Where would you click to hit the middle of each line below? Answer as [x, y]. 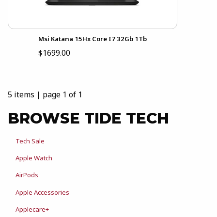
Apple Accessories [42, 192]
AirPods [27, 175]
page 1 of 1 [62, 94]
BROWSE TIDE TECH [88, 118]
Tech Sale [30, 141]
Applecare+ [32, 209]
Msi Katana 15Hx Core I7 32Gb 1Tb [93, 39]
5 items [21, 94]
